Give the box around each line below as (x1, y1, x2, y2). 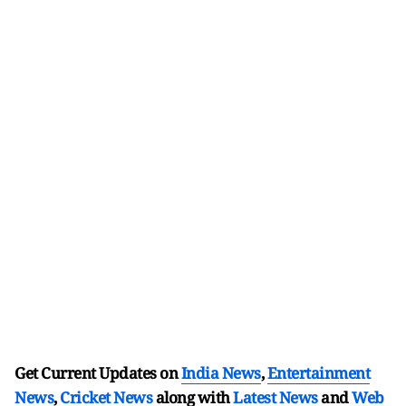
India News (180, 362, 261, 383)
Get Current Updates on (14, 362, 181, 383)
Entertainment (266, 362, 370, 383)
